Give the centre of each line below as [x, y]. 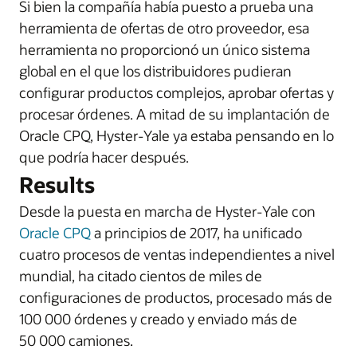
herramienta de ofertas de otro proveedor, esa [164, 28]
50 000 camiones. [76, 341]
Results [57, 185]
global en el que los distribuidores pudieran [155, 71]
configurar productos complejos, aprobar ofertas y [177, 93]
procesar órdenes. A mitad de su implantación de [175, 114]
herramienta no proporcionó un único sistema [165, 50]
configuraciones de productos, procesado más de [176, 298]
